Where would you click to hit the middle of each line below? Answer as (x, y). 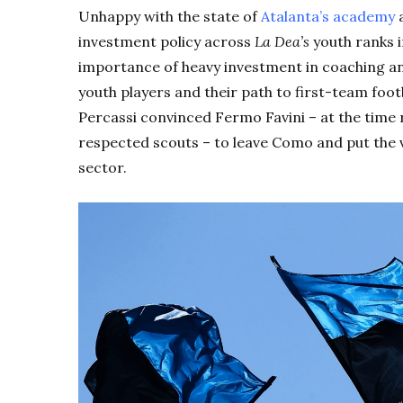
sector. (104, 168)
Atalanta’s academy (328, 17)
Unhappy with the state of (170, 17)
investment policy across (166, 42)
